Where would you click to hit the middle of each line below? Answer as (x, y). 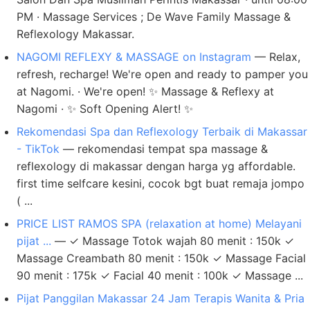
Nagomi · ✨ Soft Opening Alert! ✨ (105, 109)
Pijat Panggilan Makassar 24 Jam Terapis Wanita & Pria (161, 298)
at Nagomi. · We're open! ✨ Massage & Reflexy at (145, 91)
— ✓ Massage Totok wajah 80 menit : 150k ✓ (173, 241)
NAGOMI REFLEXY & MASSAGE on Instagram (134, 57)
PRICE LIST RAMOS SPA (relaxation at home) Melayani (159, 224)
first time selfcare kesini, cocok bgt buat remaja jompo (161, 183)
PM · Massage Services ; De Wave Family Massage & (154, 17)
